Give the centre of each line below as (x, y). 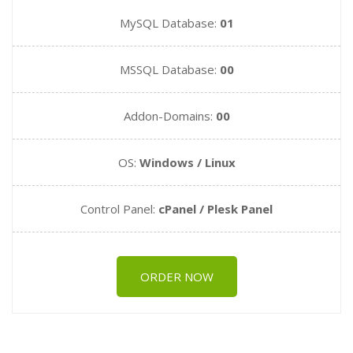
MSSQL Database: (169, 69)
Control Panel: (119, 209)
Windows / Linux (187, 162)
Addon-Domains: (169, 116)
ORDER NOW (176, 277)
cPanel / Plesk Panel (216, 209)
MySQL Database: (169, 23)
